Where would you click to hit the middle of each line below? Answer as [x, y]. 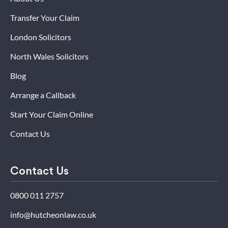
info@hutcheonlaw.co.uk [53, 214]
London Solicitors [41, 37]
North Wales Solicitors [49, 56]
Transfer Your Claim [45, 17]
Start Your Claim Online [52, 114]
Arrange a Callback [43, 95]
